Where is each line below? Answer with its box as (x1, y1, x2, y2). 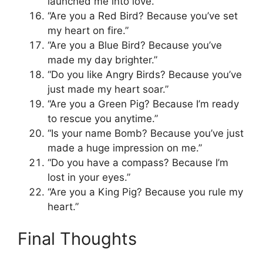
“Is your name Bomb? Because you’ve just (48, 127, 244, 139)
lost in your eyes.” (48, 171, 130, 183)
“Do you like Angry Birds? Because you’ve (48, 68, 242, 80)
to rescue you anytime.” (48, 112, 158, 124)
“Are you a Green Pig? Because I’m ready (48, 97, 239, 110)
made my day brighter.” (48, 53, 157, 66)
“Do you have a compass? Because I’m (48, 156, 228, 168)
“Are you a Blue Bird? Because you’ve (48, 39, 222, 51)
